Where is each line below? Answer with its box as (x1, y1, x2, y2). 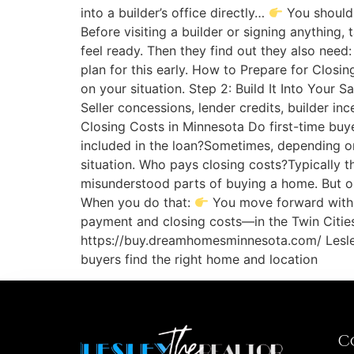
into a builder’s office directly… (81, 5, 269, 21)
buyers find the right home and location (81, 251, 318, 268)
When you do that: (81, 194, 194, 211)
